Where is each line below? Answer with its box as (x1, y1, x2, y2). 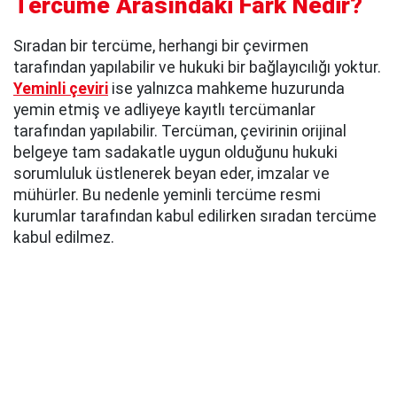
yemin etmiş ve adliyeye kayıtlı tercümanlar (13, 100, 315, 119)
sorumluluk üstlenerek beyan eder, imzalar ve (13, 164, 330, 183)
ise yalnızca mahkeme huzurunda (108, 79, 345, 97)
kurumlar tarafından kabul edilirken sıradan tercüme (13, 206, 377, 225)
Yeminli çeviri (13, 79, 108, 97)
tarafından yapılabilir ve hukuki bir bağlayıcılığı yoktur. (13, 58, 381, 76)
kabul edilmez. (13, 228, 114, 246)
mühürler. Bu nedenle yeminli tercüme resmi (13, 185, 321, 204)
